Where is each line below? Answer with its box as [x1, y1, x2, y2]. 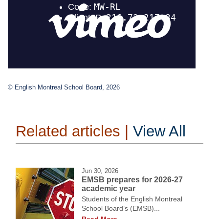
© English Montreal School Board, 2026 [8, 83, 120, 91]
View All [133, 122, 186, 140]
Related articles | [16, 122, 133, 140]
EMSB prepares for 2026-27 [82, 175, 183, 184]
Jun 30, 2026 [82, 167, 118, 175]
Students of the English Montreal [82, 196, 182, 203]
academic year [82, 184, 135, 193]
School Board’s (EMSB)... [82, 205, 160, 213]
